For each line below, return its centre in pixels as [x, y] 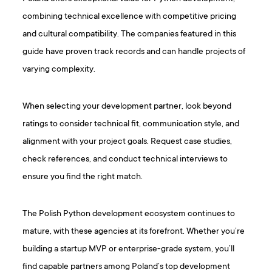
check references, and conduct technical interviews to [125, 160]
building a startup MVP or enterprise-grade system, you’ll [129, 250]
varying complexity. [59, 70]
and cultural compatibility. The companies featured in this [130, 35]
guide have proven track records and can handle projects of [134, 52]
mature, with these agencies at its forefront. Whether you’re [134, 232]
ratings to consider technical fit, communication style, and [131, 124]
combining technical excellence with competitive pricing [130, 17]
